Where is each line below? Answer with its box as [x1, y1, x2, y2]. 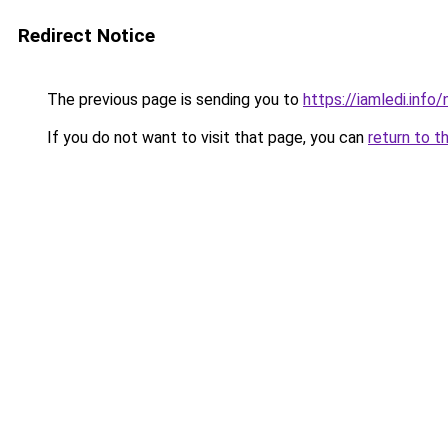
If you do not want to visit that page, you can [43, 128, 368, 147]
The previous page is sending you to [43, 90, 303, 109]
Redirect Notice [18, 24, 155, 47]
